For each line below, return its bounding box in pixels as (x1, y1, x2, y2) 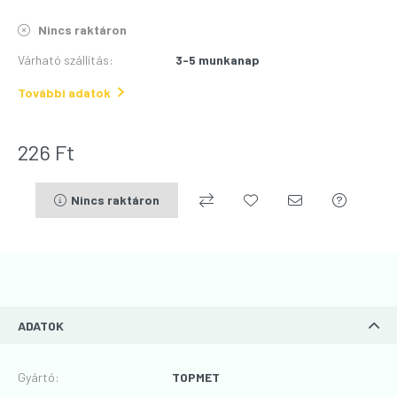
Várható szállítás (18, 52, 109, 67)
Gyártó (18, 370, 55, 385)
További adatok (18, 85, 111, 100)
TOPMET (172, 370, 221, 385)
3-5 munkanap (175, 52, 261, 67)
